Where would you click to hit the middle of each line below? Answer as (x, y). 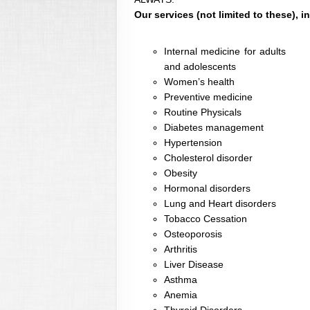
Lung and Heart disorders (220, 204)
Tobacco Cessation (206, 219)
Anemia (181, 295)
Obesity (181, 173)
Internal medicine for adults (225, 52)
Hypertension (193, 143)
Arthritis (181, 249)
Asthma (181, 280)
